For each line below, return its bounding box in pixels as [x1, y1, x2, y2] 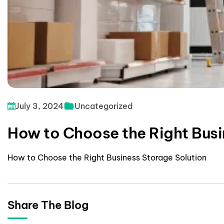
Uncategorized [74, 100, 133, 111]
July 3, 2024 [15, 100, 63, 111]
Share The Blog [7, 198, 88, 212]
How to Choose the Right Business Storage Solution [7, 152, 206, 162]
